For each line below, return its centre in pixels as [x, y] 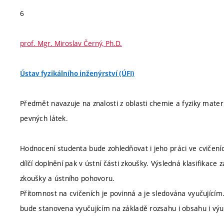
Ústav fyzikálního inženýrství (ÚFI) [77, 73]
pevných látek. [44, 118]
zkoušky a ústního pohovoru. [67, 178]
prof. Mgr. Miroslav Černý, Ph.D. [71, 43]
